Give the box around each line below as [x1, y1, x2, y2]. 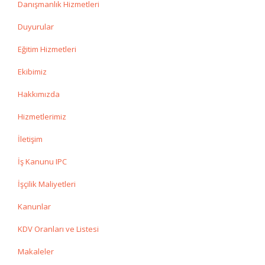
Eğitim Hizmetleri [18, 44, 76, 54]
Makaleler [18, 246, 54, 257]
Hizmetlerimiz [18, 111, 66, 122]
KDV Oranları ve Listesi [18, 224, 99, 234]
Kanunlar [18, 201, 51, 212]
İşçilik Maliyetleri [18, 179, 76, 189]
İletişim [18, 134, 43, 144]
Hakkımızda [18, 89, 60, 99]
